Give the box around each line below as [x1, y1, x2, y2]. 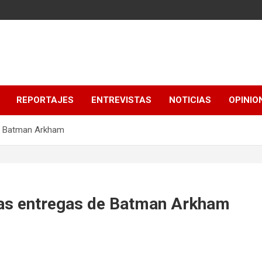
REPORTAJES [16, 95, 74, 105]
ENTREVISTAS [91, 95, 151, 105]
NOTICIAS [169, 95, 211, 105]
